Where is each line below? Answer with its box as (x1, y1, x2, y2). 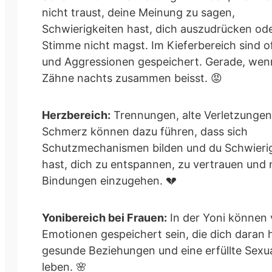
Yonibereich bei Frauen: (42, 211, 167, 224)
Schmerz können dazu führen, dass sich (42, 124, 248, 138)
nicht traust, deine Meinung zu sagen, (42, 5, 235, 19)
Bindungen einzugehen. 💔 (42, 174, 177, 187)
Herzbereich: (42, 108, 110, 121)
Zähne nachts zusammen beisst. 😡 (42, 71, 222, 84)
